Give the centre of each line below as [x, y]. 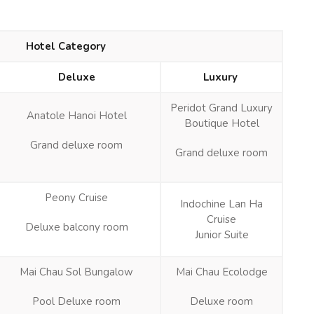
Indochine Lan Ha [221, 204]
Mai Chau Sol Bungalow [76, 272]
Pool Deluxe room [76, 301]
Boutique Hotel [221, 123]
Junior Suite [221, 234]
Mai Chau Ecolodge [221, 272]
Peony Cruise [76, 197]
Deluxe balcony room [76, 227]
